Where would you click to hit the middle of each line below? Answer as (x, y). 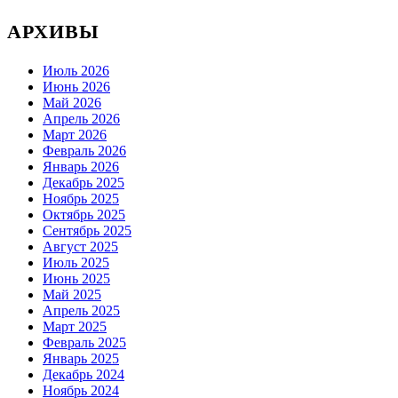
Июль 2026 (76, 70)
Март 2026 (75, 134)
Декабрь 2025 (84, 182)
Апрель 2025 (81, 310)
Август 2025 (80, 246)
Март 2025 (75, 326)
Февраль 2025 (84, 342)
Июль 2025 (76, 262)
